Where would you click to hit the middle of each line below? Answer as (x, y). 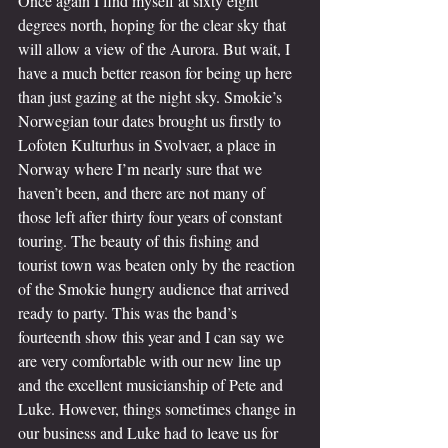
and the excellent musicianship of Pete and (152, 384)
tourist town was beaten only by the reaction (158, 264)
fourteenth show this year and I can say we (153, 336)
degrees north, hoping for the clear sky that (154, 24)
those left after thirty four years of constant (152, 216)
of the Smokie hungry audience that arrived (155, 288)
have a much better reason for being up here (157, 72)
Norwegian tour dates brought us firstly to (151, 120)
